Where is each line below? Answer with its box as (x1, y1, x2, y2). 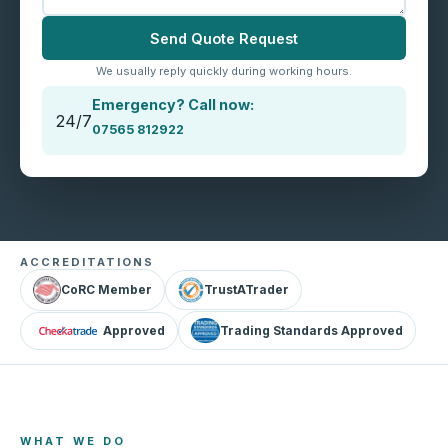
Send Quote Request (150, 29, 298, 47)
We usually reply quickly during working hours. (96, 64, 352, 78)
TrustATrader (204, 283, 289, 297)
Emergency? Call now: (92, 96, 254, 113)
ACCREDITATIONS (20, 255, 154, 269)
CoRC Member (61, 283, 152, 297)
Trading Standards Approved (220, 323, 404, 338)
